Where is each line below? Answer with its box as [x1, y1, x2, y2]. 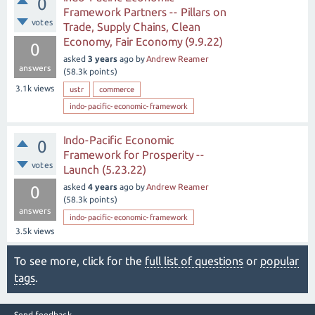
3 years [88, 54, 117, 63]
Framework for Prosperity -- [63, 148, 205, 161]
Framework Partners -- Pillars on [63, 6, 226, 18]
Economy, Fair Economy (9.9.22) [63, 35, 223, 48]
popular [260, 255, 299, 267]
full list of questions [145, 255, 243, 267]
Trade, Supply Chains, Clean [63, 20, 200, 33]
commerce [99, 85, 134, 94]
